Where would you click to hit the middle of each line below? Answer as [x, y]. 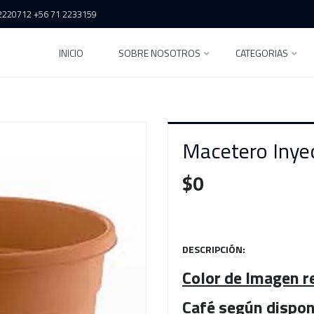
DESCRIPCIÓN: [214, 249]
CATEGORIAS [262, 53]
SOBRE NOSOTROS [160, 53]
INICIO [71, 53]
